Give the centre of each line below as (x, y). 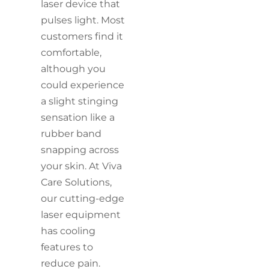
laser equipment (81, 214)
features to (67, 247)
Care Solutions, (77, 182)
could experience (83, 85)
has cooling (68, 231)
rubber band (71, 133)
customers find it (82, 36)
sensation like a (78, 117)
